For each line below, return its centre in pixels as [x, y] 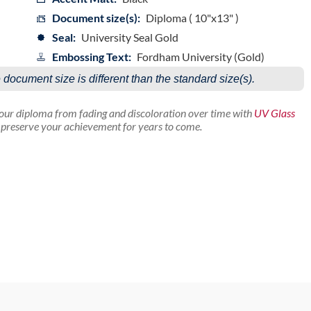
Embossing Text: [91, 57]
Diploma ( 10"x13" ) [192, 18]
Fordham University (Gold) [200, 57]
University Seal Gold [129, 37]
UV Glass [274, 113]
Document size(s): [96, 18]
